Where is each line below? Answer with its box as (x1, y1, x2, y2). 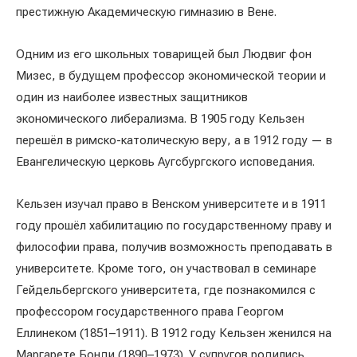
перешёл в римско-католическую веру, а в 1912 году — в (16, 133, 332, 147)
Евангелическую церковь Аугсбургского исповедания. (16, 155, 315, 169)
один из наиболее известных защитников (16, 90, 248, 104)
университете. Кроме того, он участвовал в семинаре (16, 261, 316, 276)
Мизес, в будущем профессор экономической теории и (16, 69, 326, 83)
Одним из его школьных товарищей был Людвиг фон (16, 47, 312, 61)
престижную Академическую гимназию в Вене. (16, 5, 277, 19)
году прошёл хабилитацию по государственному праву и (16, 218, 331, 233)
